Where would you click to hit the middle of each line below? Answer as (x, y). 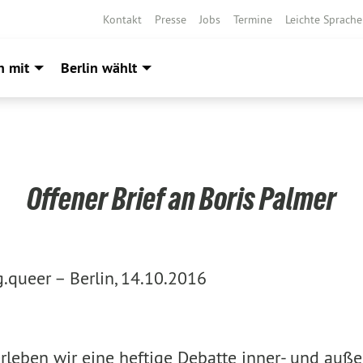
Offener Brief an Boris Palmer (181, 199)
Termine (253, 19)
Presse (171, 19)
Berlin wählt (99, 68)
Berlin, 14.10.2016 (138, 278)
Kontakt (122, 19)
